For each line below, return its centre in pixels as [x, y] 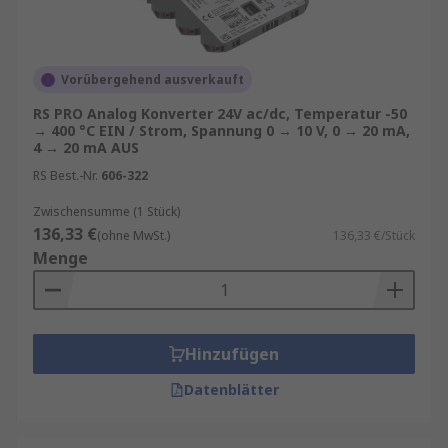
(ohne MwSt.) [133, 235]
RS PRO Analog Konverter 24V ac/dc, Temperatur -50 [220, 113]
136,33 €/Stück [374, 235]
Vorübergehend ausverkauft [152, 79]
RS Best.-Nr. [65, 175]
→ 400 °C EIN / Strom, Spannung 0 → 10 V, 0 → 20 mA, [221, 130]
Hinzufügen [232, 354]
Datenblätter [231, 389]
